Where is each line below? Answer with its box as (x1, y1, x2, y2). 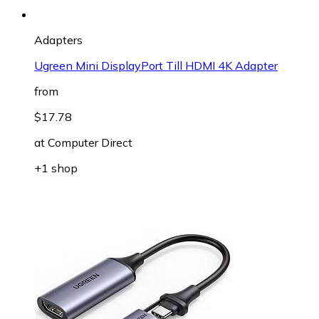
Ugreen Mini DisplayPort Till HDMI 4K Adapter (34, 58, 278, 73)
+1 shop (34, 161, 78, 176)
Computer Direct (48, 135, 132, 150)
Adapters (34, 33, 83, 48)
